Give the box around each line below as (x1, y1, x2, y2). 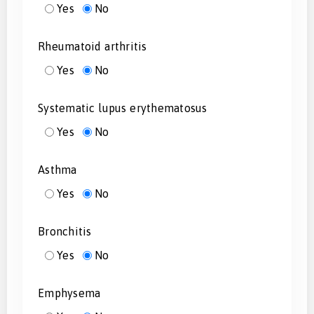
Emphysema (38, 286, 101, 299)
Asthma (38, 163, 77, 176)
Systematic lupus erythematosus (38, 101, 207, 114)
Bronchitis (38, 224, 92, 238)
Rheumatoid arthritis (38, 39, 147, 53)
